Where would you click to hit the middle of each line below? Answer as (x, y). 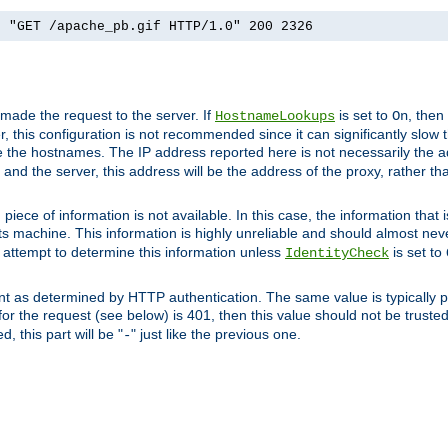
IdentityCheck (337, 253)
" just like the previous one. (216, 334)
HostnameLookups (275, 116)
